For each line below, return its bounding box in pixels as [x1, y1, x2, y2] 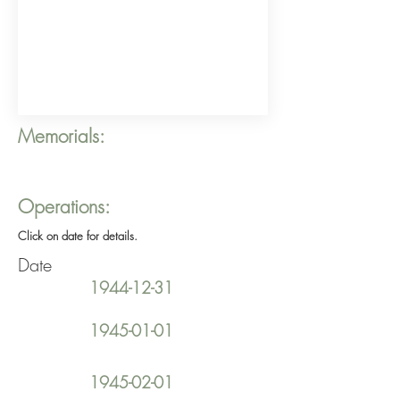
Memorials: [18, 124, 105, 148]
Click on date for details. [18, 228, 137, 244]
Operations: [18, 195, 111, 219]
